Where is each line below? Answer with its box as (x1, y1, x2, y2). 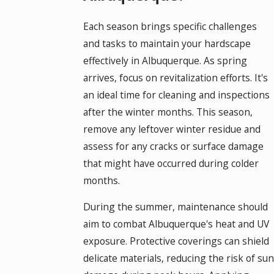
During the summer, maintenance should (83, 200, 268, 214)
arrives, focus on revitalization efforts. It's (83, 70, 268, 84)
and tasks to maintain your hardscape (83, 36, 251, 50)
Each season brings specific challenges (83, 19, 257, 33)
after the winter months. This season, (83, 105, 253, 119)
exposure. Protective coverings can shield (83, 234, 269, 248)
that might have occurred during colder (83, 156, 259, 170)
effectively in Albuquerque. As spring (83, 53, 247, 67)
